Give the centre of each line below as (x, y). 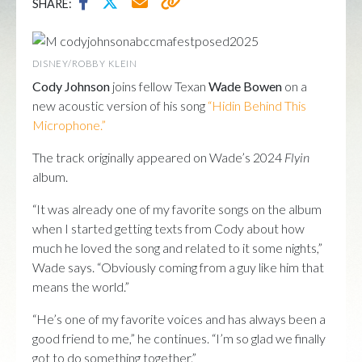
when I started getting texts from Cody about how (168, 229)
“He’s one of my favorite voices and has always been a (179, 319)
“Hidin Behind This (257, 106)
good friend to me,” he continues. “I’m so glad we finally (179, 339)
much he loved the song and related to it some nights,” (177, 248)
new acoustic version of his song (120, 106)
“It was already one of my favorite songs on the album (177, 209)
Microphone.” (69, 125)
